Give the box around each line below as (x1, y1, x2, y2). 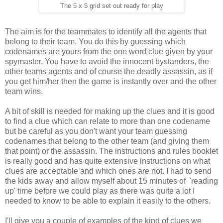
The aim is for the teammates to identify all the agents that (5, 27, 207, 36)
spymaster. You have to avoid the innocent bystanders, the (5, 57, 209, 66)
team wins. (5, 87, 43, 96)
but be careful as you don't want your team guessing (5, 126, 187, 135)
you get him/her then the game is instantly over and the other (5, 77, 217, 86)
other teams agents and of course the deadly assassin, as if (5, 67, 213, 76)
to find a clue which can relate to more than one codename (5, 116, 210, 125)
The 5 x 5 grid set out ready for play (60, 2, 163, 9)
